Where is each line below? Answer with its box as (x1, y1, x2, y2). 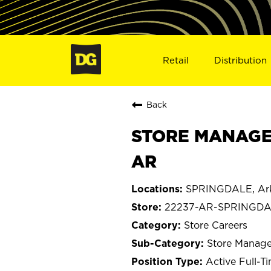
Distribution (214, 54, 267, 65)
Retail (162, 54, 189, 65)
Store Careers (184, 219, 247, 230)
